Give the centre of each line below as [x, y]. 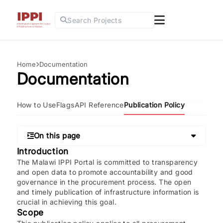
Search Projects [95, 20]
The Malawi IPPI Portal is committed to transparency [107, 162]
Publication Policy [154, 105]
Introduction [43, 151]
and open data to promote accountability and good [105, 172]
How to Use [36, 105]
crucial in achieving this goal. [66, 202]
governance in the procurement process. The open [104, 182]
